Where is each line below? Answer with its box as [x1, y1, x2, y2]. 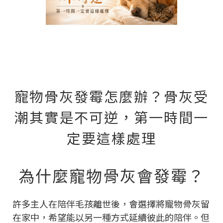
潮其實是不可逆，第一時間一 [14, 107, 209, 127]
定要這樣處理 [67, 127, 156, 148]
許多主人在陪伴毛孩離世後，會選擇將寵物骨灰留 [12, 197, 210, 210]
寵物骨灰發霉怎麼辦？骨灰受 [14, 86, 209, 106]
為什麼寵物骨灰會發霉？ [18, 163, 205, 187]
